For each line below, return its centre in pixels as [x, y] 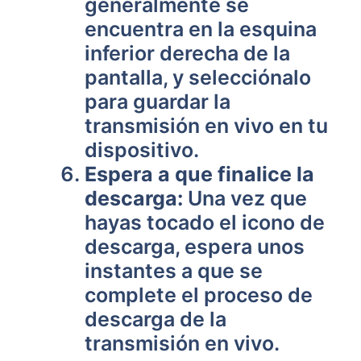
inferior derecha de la [187, 53]
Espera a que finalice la [199, 174]
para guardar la [158, 102]
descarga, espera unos [195, 247]
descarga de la [156, 319]
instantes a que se [174, 271]
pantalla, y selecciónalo [198, 77]
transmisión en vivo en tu [206, 126]
